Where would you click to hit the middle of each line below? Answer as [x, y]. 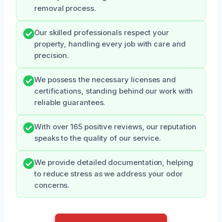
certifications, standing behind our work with [114, 91]
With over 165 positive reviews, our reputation [115, 127]
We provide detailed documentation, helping [114, 163]
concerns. [52, 185]
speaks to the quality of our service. [98, 138]
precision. [52, 55]
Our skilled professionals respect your [102, 33]
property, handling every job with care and [110, 44]
